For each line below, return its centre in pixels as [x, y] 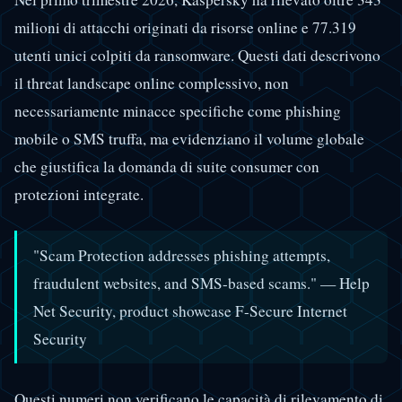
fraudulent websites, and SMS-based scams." [177, 283]
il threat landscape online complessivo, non [152, 83]
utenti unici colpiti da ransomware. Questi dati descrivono [197, 56]
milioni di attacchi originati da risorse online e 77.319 [185, 28]
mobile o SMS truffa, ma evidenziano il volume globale [189, 139]
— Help [345, 283]
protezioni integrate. [79, 195]
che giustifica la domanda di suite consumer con [167, 167]
